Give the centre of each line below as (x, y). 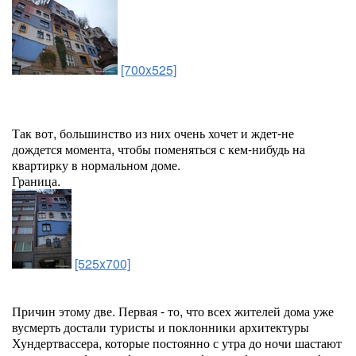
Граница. (36, 181)
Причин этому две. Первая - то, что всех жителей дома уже (173, 311)
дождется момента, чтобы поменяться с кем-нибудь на (159, 149)
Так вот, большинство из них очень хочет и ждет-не (153, 133)
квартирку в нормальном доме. (96, 165)
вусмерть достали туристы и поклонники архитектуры (161, 327)
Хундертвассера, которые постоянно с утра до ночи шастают (177, 343)
